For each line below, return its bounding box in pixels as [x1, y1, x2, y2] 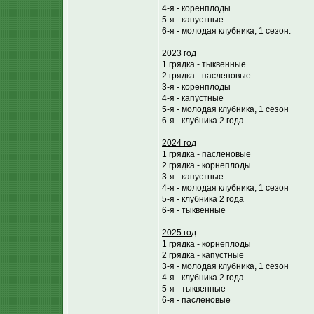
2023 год [162, 48, 196, 58]
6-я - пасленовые [162, 295, 231, 305]
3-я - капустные [162, 172, 224, 182]
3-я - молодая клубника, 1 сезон [162, 261, 289, 271]
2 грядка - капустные [162, 250, 244, 260]
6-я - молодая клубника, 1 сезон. [162, 26, 291, 36]
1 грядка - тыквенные [162, 60, 246, 69]
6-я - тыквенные [162, 205, 226, 215]
